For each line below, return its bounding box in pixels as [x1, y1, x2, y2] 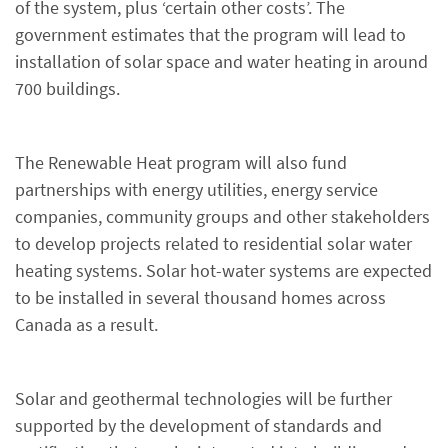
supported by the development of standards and [15, 414, 382, 437]
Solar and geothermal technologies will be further [15, 387, 392, 410]
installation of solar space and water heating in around [15, 50, 428, 73]
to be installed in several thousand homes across [15, 286, 386, 309]
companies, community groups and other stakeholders [15, 205, 430, 228]
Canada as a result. [15, 313, 158, 336]
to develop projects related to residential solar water [15, 232, 412, 255]
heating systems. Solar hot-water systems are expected [15, 259, 432, 282]
